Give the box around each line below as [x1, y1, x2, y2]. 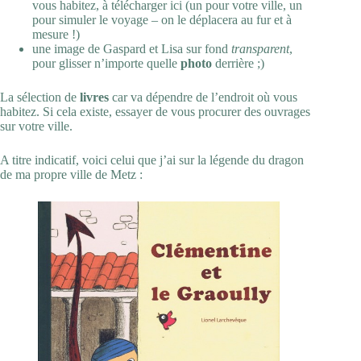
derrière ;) [212, 56, 264, 70]
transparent [231, 41, 289, 56]
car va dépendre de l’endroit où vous [109, 89, 297, 104]
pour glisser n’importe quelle [32, 56, 180, 70]
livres [80, 89, 109, 104]
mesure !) [32, 27, 80, 41]
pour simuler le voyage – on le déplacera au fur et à [32, 12, 292, 27]
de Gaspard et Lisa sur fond [85, 41, 231, 56]
